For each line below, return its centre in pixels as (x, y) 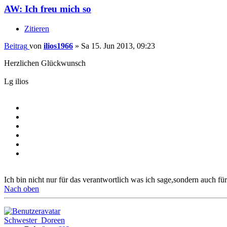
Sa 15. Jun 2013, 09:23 (118, 46)
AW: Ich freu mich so (48, 9)
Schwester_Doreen (34, 220)
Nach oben (22, 188)
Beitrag (16, 46)
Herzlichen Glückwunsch (45, 63)
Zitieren (37, 28)
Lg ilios (16, 81)
